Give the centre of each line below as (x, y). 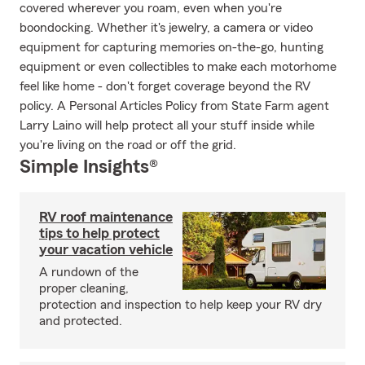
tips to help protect (99, 233)
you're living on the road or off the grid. (128, 145)
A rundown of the (89, 272)
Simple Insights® (89, 167)
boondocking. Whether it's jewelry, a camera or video (166, 28)
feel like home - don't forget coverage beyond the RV (165, 86)
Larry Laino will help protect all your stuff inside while (167, 125)
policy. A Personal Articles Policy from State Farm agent (174, 106)
